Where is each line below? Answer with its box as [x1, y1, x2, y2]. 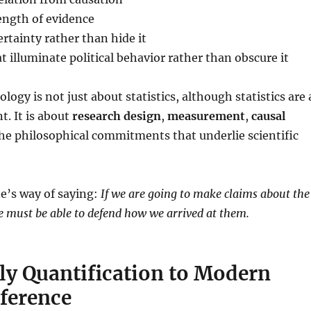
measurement [167, 109, 245, 123]
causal [251, 109, 285, 123]
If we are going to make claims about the [100, 187, 310, 201]
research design [72, 109, 161, 123]
